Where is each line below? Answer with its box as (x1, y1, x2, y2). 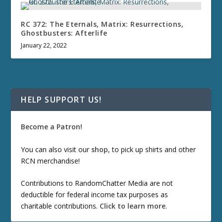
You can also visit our (21, 144, 92, 154)
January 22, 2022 (21, 41, 67, 50)
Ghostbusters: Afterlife (21, 28, 108, 38)
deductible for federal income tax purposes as (21, 189, 168, 199)
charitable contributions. (21, 201, 100, 211)
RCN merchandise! (21, 156, 80, 166)
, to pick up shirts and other (108, 144, 196, 154)
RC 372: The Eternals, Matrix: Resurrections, (21, 19, 184, 29)
